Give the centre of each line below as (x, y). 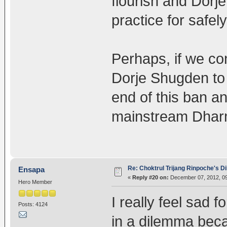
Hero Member (35, 182)
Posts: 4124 (33, 204)
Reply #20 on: (150, 178)
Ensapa (32, 170)
